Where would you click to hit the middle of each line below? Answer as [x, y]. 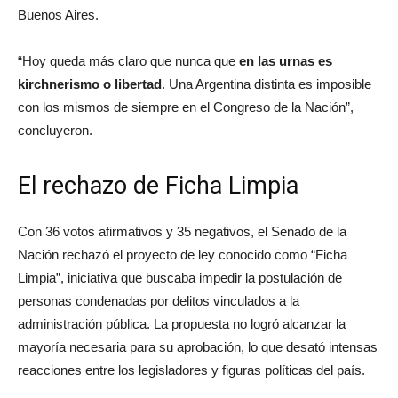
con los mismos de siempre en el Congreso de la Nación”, [186, 107]
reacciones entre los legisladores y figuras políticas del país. [191, 370]
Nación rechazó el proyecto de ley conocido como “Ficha [183, 255]
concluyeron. [55, 130]
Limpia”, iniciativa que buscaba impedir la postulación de [180, 278]
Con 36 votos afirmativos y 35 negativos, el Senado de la [182, 231]
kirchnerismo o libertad [90, 84]
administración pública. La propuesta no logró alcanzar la [182, 324]
